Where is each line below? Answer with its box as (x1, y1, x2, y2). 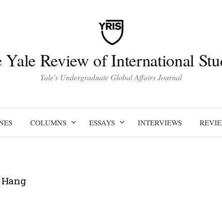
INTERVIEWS (137, 117, 182, 127)
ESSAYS (89, 117, 115, 127)
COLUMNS (30, 117, 66, 127)
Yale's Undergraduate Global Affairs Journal (40, 71, 182, 82)
